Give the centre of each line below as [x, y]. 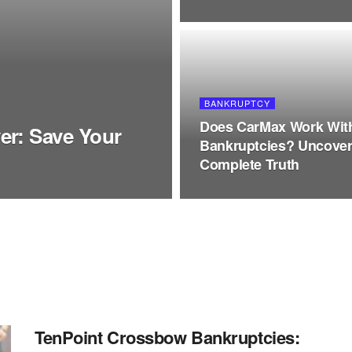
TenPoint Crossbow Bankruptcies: [167, 337]
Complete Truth [249, 164]
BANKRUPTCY [237, 103]
